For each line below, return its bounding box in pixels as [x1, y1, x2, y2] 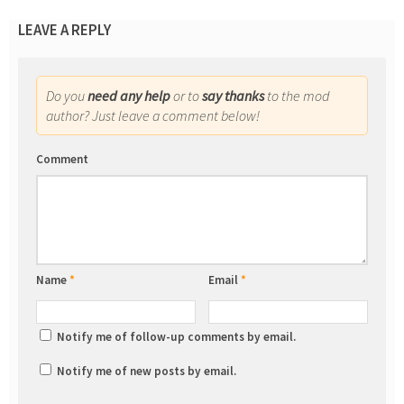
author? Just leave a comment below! [46, 106, 260, 124]
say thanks [202, 86, 264, 105]
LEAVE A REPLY [18, 19, 111, 40]
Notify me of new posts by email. [57, 363, 236, 379]
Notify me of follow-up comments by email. [57, 328, 296, 344]
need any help [87, 86, 170, 105]
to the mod [264, 86, 329, 105]
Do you [46, 86, 87, 105]
